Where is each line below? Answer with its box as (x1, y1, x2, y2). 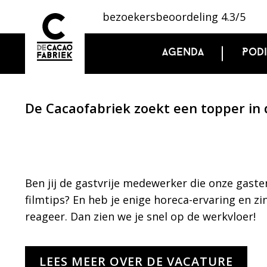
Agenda (162, 47, 204, 58)
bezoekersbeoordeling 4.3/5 (103, 10, 246, 24)
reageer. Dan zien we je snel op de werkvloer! (25, 209, 256, 223)
